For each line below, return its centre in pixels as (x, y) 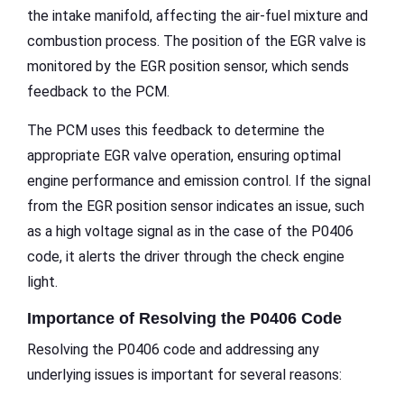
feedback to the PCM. (98, 91)
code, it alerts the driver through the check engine (186, 256)
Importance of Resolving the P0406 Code (184, 318)
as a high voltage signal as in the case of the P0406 (190, 231)
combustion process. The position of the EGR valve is (197, 41)
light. (42, 281)
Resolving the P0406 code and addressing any (173, 349)
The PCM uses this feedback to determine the (176, 130)
